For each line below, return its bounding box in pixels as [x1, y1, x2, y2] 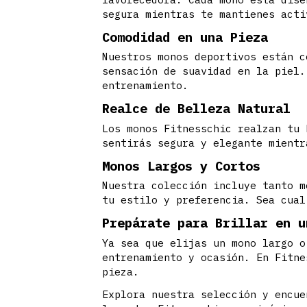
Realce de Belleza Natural [102, 100, 291, 117]
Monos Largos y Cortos [102, 157, 261, 174]
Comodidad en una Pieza [102, 28, 269, 45]
